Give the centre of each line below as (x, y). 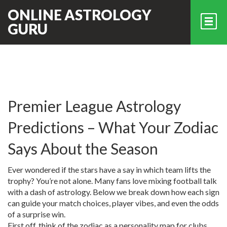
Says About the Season (83, 148)
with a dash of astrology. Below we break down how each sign (113, 192)
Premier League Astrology (94, 106)
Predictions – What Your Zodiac (113, 127)
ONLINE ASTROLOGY (80, 15)
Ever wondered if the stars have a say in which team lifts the (109, 169)
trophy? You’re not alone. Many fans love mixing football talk (112, 181)
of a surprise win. (36, 214)
